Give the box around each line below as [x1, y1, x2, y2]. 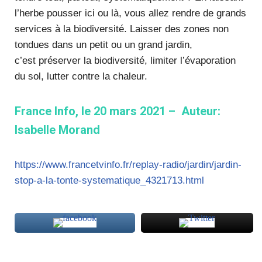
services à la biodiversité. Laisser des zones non [15, 23, 229, 35]
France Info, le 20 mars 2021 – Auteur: [15, 104, 220, 118]
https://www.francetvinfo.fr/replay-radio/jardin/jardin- [15, 159, 242, 170]
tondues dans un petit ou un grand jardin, [15, 39, 192, 50]
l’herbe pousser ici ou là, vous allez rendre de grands [15, 8, 246, 19]
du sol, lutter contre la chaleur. [15, 71, 147, 82]
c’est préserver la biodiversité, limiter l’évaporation [15, 55, 236, 66]
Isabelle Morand [15, 123, 100, 137]
